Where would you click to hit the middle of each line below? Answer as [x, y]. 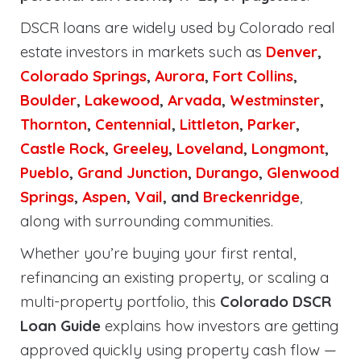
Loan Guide [60, 326]
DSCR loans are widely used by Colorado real [178, 27]
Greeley [141, 148]
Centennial [133, 124]
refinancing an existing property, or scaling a [174, 277]
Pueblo [45, 172]
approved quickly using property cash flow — [178, 350]
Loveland [210, 148]
